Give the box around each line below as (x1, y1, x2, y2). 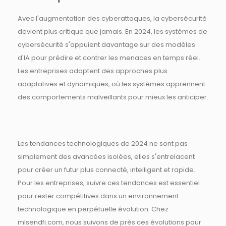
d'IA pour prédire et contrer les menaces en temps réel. (18, 53, 200, 63)
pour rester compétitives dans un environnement (18, 191, 179, 201)
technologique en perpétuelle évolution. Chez (18, 204, 168, 214)
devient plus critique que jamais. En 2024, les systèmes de (18, 27, 207, 36)
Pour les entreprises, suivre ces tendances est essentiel (18, 178, 200, 188)
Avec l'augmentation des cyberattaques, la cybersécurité (18, 14, 207, 23)
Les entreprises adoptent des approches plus (18, 66, 167, 76)
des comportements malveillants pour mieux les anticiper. (18, 92, 208, 102)
